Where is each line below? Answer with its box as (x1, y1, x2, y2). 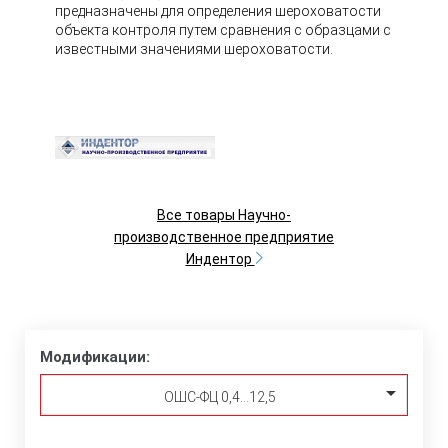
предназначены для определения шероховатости (55, 3, 381, 19)
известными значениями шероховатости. (55, 41, 333, 57)
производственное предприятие (114, 229, 334, 246)
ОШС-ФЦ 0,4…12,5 (163, 389, 276, 406)
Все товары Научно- (157, 207, 291, 224)
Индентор (185, 251, 255, 268)
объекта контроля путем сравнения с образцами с (55, 22, 391, 38)
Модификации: (40, 348, 150, 367)
